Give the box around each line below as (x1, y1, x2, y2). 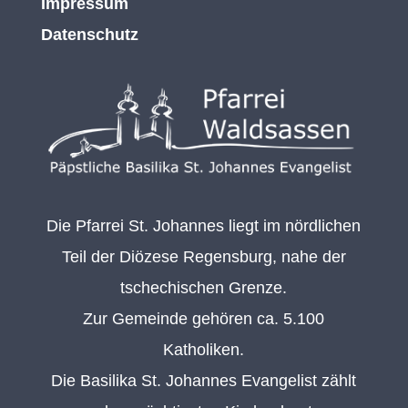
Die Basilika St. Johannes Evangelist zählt (51, 372, 357, 391)
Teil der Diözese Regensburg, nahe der (61, 248, 346, 267)
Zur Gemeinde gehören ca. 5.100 (83, 310, 325, 329)
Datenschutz (40, 25, 138, 44)
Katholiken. (163, 341, 245, 360)
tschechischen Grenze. (120, 279, 288, 298)
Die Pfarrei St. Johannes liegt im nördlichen (46, 217, 362, 236)
